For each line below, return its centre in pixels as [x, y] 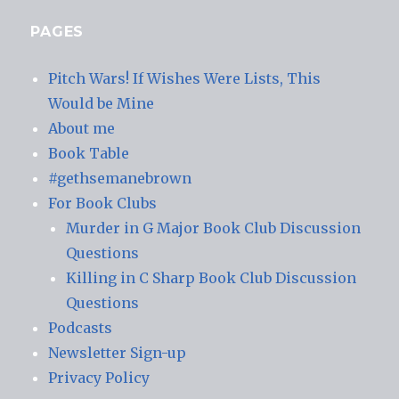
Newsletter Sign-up [118, 353]
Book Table [89, 154]
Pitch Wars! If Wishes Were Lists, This [185, 79]
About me [82, 129]
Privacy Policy [99, 378]
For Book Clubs [103, 204]
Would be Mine [102, 104]
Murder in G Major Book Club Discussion [214, 228]
